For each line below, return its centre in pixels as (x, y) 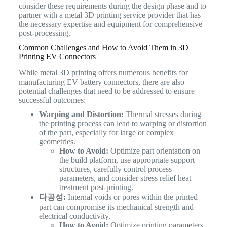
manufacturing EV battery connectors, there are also (101, 82)
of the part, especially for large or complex (106, 133)
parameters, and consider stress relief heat (125, 178)
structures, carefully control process (115, 169)
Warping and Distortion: (81, 115)
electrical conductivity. (74, 216)
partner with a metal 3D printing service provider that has (109, 15)
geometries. (57, 142)
